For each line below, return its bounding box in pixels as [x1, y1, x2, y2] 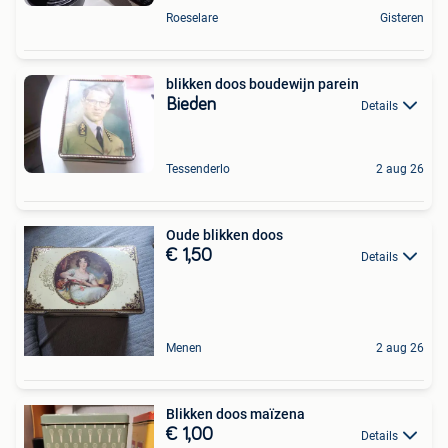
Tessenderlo [166, 161, 230, 176]
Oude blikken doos [166, 226, 283, 243]
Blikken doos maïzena [166, 405, 305, 422]
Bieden [166, 96, 216, 115]
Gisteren [380, 11, 424, 26]
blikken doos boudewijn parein [166, 76, 359, 93]
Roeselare [166, 11, 218, 26]
